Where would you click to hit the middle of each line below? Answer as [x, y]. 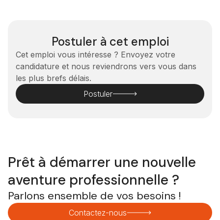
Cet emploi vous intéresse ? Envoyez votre [96, 55]
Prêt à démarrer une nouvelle [102, 163]
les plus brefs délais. [54, 78]
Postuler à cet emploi [110, 42]
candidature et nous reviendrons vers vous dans [106, 67]
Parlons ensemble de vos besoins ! [95, 196]
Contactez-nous [98, 213]
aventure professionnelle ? [94, 180]
